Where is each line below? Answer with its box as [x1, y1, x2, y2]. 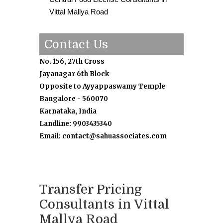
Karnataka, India [39, 107, 97, 116]
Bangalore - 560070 [39, 95, 108, 104]
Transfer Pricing [39, 182, 142, 197]
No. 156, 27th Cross [39, 57, 105, 66]
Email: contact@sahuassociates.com [39, 132, 167, 141]
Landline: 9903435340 [39, 119, 112, 128]
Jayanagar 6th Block [39, 70, 109, 79]
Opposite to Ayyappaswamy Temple [39, 82, 165, 91]
